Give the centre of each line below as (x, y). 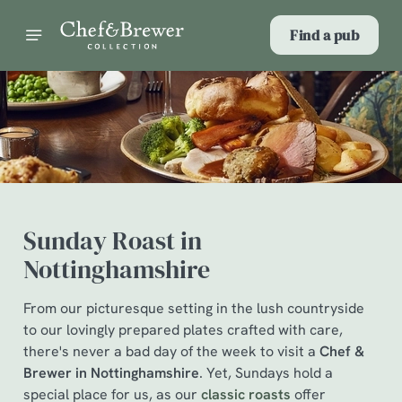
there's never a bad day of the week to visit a (171, 351)
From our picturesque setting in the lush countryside (194, 308)
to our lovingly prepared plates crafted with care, (183, 330)
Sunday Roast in (113, 240)
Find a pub (324, 35)
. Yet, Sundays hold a (266, 373)
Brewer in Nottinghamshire (111, 373)
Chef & (342, 351)
